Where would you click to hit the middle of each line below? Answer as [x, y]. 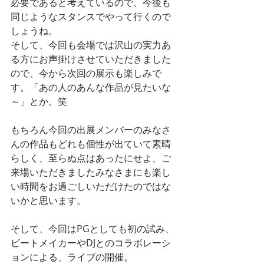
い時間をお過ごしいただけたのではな [91, 187]
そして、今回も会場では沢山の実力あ [91, 45]
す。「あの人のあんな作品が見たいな [91, 88]
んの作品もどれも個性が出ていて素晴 [91, 144]
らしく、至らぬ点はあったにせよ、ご [91, 158]
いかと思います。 [48, 201]
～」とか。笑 [39, 102]
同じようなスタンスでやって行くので [91, 17]
